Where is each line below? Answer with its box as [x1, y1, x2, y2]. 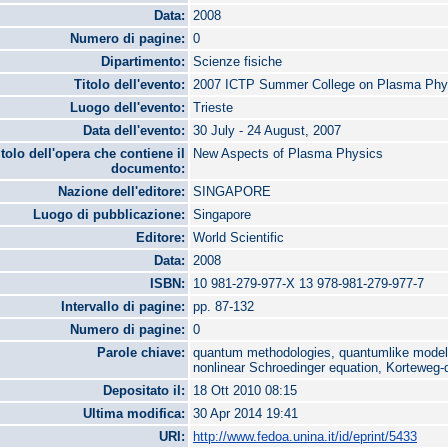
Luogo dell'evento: [70, 100, 186, 116]
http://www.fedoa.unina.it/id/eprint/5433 [193, 429, 418, 445]
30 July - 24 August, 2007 [193, 123, 342, 139]
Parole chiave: [97, 345, 186, 361]
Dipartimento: [101, 54, 186, 70]
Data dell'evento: [83, 123, 186, 139]
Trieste [193, 100, 234, 116]
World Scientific [193, 230, 285, 246]
